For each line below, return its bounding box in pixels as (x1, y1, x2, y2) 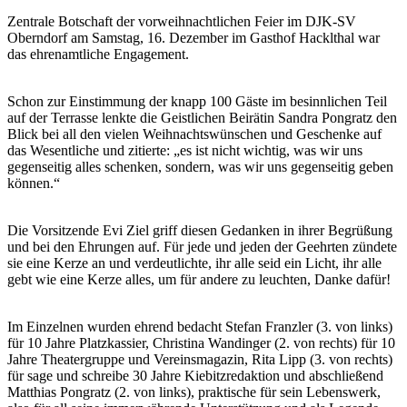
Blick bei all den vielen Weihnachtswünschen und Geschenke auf (7, 126, 382, 143)
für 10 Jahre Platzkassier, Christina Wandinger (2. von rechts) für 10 (7, 335, 395, 352)
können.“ (7, 175, 60, 192)
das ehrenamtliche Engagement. (7, 46, 189, 63)
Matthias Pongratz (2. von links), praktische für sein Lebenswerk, (7, 384, 381, 401)
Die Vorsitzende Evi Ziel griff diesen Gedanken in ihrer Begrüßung (7, 223, 392, 239)
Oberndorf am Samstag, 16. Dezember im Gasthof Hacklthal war (7, 30, 380, 46)
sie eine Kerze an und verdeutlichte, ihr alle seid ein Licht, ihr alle (7, 255, 382, 272)
